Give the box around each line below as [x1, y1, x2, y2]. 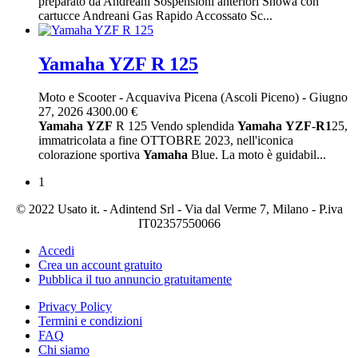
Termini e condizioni [38, 314, 142, 328]
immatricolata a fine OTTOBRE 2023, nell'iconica [38, 133, 293, 148]
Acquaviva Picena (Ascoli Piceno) [125, 90, 302, 105]
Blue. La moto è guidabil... [188, 148, 326, 162]
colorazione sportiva [38, 148, 143, 162]
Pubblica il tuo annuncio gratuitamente [38, 272, 232, 287]
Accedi [38, 244, 74, 258]
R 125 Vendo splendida [113, 119, 237, 133]
